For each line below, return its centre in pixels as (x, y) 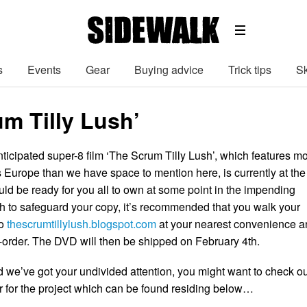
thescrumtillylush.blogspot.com (82, 223)
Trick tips (250, 69)
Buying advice (169, 69)
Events (44, 69)
